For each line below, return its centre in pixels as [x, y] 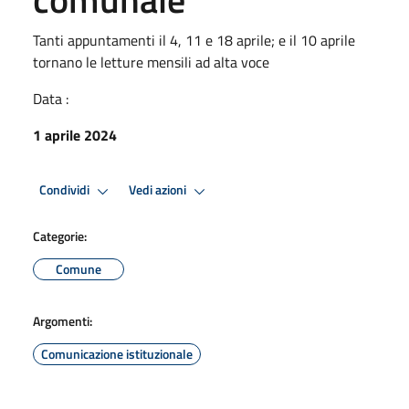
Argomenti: [63, 320]
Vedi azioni [159, 190]
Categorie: [60, 236]
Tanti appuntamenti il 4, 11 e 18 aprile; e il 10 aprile [194, 40]
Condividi [66, 190]
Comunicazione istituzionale [117, 353]
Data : [51, 98]
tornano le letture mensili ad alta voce [151, 62]
